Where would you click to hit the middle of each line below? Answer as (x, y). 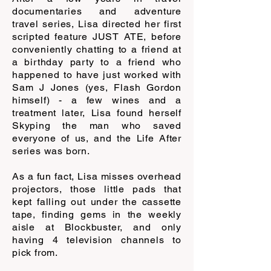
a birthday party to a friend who (97, 62)
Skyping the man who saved (97, 125)
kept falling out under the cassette (97, 201)
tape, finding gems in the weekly (97, 214)
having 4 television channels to (97, 240)
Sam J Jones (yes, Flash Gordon (97, 87)
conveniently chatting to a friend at (97, 49)
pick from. (35, 252)
